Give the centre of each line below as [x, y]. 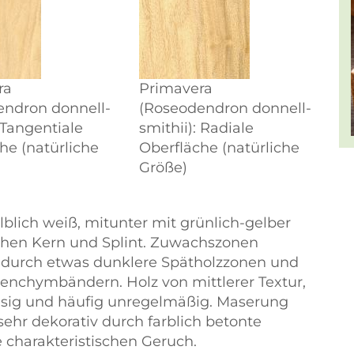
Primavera [175, 88]
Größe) [163, 168]
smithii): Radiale [196, 128]
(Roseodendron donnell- [225, 108]
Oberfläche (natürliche [219, 148]
